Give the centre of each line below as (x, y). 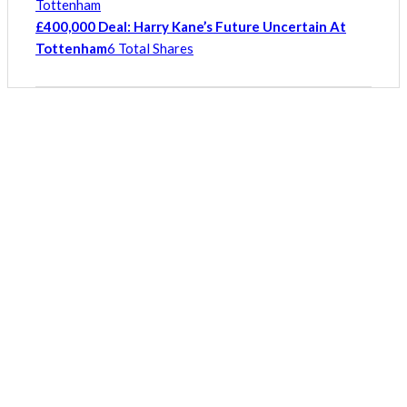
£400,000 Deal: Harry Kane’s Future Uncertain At (191, 27)
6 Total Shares (150, 49)
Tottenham (71, 49)
